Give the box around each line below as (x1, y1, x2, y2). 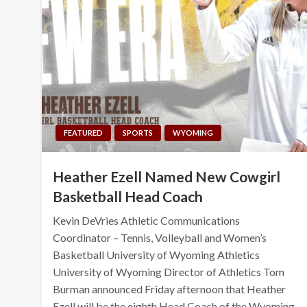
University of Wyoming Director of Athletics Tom (53, 265, 285, 278)
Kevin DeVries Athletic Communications (53, 213, 241, 227)
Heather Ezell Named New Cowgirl (53, 167, 281, 185)
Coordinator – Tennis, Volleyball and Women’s (53, 230, 267, 244)
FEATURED (64, 127, 103, 137)
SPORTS (123, 127, 153, 137)
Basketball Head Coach (53, 187, 204, 205)
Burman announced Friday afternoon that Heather (53, 282, 286, 295)
